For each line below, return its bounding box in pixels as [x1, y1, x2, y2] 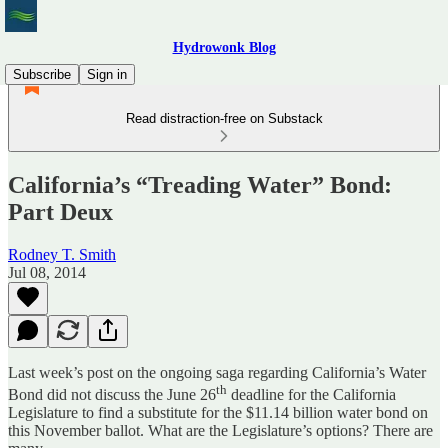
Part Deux [8, 198, 113, 225]
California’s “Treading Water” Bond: [8, 171, 392, 198]
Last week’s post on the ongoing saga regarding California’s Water [8, 363, 426, 381]
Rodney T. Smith [8, 245, 116, 263]
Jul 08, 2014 [8, 263, 86, 281]
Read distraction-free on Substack [125, 111, 323, 126]
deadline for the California [227, 386, 396, 404]
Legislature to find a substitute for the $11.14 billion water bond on [8, 404, 428, 422]
